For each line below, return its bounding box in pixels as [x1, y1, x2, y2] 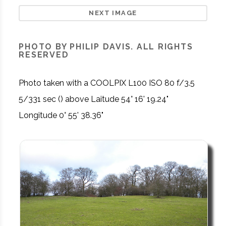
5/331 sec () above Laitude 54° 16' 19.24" [19, 94, 169, 104]
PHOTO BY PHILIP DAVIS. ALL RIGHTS [19, 41, 193, 51]
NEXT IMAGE [89, 9, 137, 17]
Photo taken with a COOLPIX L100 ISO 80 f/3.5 [19, 78, 195, 88]
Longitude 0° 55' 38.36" [19, 110, 104, 120]
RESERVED [19, 49, 69, 60]
